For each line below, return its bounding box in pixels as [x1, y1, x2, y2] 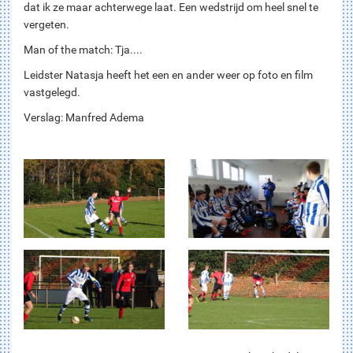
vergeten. [24, 17, 69, 31]
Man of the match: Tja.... [24, 43, 143, 56]
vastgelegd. [24, 85, 80, 98]
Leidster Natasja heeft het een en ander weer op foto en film [24, 68, 313, 81]
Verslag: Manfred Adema [24, 110, 144, 124]
